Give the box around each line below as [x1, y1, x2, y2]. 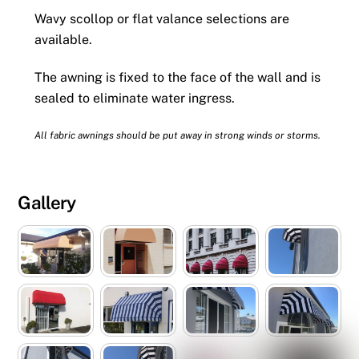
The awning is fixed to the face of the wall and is [34, 69, 321, 85]
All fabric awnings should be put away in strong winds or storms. [34, 130, 321, 142]
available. [34, 31, 92, 47]
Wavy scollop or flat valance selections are [34, 10, 289, 26]
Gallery [18, 192, 76, 214]
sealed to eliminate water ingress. [34, 90, 235, 106]
